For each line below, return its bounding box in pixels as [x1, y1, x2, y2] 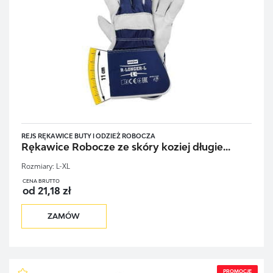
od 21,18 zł [22, 185, 71, 197]
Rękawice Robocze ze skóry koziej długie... [21, 141, 230, 154]
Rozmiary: [21, 162, 54, 171]
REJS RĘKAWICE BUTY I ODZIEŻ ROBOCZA [21, 132, 155, 140]
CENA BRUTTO [22, 178, 60, 185]
